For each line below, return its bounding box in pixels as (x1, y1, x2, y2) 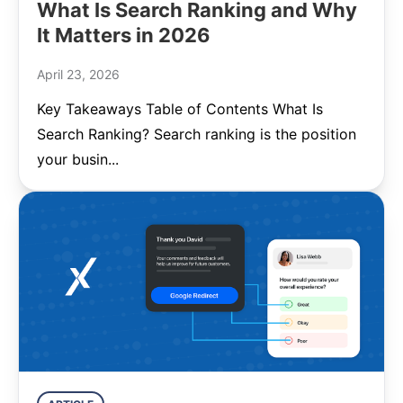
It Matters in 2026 (37, 23, 210, 47)
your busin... (37, 150, 119, 168)
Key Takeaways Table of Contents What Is (37, 100, 323, 118)
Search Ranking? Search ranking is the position (37, 125, 356, 143)
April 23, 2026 (37, 67, 120, 82)
